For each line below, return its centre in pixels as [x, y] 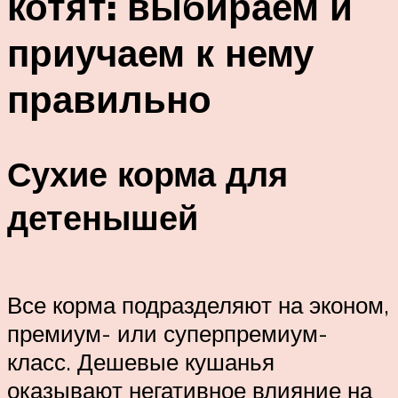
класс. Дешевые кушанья [141, 361]
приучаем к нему [160, 52]
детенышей [103, 218]
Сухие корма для [147, 174]
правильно [109, 98]
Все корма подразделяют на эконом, [198, 304]
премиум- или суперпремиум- [167, 333]
